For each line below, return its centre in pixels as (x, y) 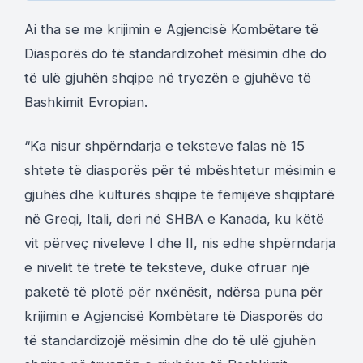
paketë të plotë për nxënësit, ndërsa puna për (174, 292)
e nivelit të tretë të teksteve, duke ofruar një (167, 268)
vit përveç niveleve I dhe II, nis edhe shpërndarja (180, 243)
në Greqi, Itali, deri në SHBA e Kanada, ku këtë (174, 219)
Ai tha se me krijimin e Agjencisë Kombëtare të (171, 30)
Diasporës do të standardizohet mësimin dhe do (175, 54)
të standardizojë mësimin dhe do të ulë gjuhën (170, 341)
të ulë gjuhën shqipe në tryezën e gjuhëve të (168, 78)
